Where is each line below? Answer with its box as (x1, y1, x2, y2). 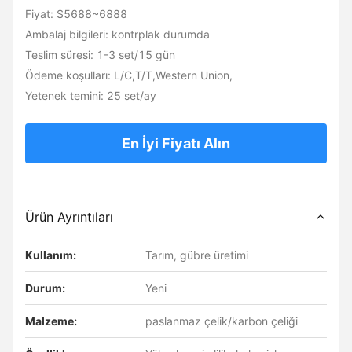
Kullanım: (25, 248, 76, 262)
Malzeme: (25, 314, 77, 328)
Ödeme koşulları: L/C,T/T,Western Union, (25, 68, 233, 82)
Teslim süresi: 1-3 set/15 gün (25, 48, 175, 61)
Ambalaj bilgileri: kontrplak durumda (25, 27, 210, 41)
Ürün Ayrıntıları (25, 209, 113, 225)
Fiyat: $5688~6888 (25, 7, 127, 20)
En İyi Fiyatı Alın (122, 135, 230, 152)
